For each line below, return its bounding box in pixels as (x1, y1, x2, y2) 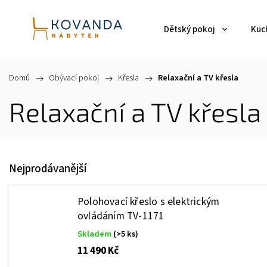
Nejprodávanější (9, 160, 86, 177)
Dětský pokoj (164, 23, 215, 36)
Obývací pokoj (49, 72, 99, 84)
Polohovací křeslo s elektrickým (77, 194, 220, 209)
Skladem (77, 228, 113, 240)
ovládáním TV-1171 (77, 209, 164, 223)
